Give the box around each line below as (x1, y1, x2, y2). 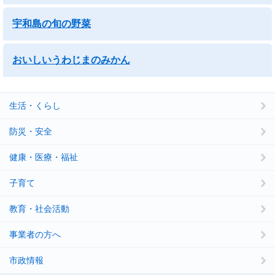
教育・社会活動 (9, 204, 69, 214)
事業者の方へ (9, 230, 61, 239)
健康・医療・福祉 (9, 152, 78, 162)
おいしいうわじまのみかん (12, 55, 130, 65)
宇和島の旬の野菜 (12, 18, 91, 29)
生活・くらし (9, 101, 61, 110)
